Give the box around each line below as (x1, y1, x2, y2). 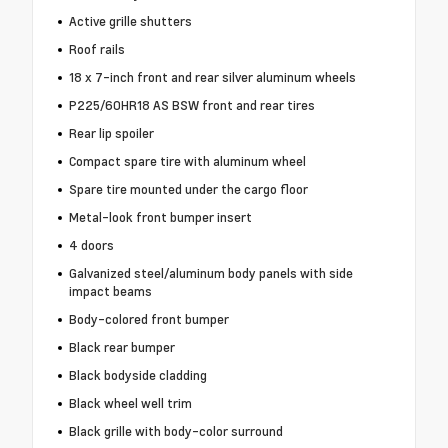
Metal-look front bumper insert (68, 208, 252, 227)
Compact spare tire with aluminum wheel (68, 152, 306, 171)
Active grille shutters (68, 12, 192, 31)
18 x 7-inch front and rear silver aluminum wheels (68, 68, 356, 87)
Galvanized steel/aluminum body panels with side (68, 264, 353, 283)
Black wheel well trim (68, 394, 192, 413)
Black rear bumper (68, 338, 175, 357)
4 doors (68, 236, 114, 255)
